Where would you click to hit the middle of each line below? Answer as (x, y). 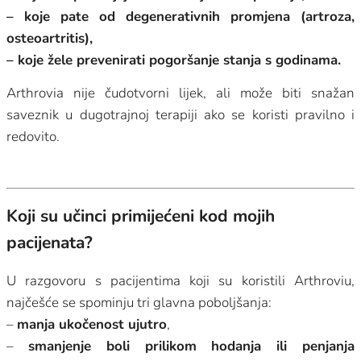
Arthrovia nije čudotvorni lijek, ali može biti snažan (180, 93)
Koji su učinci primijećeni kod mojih (141, 216)
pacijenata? (50, 242)
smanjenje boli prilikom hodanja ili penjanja (191, 346)
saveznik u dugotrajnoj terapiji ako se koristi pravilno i (180, 114)
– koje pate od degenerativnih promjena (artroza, (180, 16)
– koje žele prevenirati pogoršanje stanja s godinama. (174, 60)
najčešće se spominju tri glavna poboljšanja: (139, 303)
